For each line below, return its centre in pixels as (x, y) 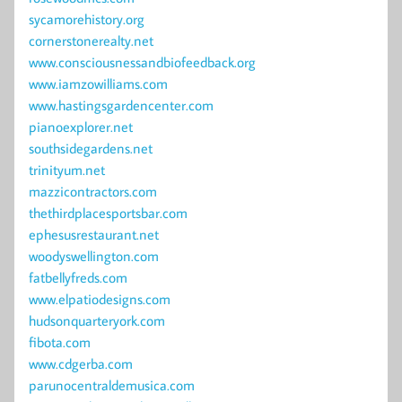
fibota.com (60, 342)
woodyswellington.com (94, 256)
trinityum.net (67, 170)
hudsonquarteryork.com (97, 321)
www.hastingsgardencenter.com (121, 105)
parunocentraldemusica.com (112, 385)
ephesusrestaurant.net (94, 235)
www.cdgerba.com (81, 364)
